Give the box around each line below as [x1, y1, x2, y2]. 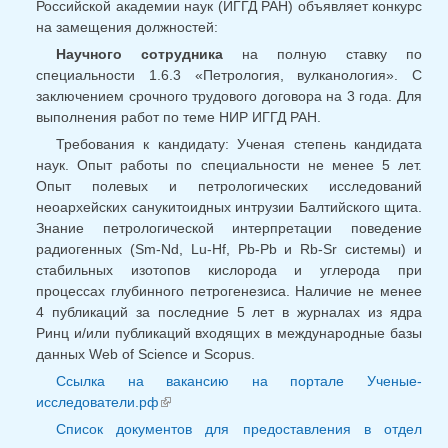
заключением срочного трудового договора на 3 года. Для [36, 88, 422, 105]
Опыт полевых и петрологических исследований [36, 178, 422, 195]
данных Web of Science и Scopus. [36, 346, 255, 363]
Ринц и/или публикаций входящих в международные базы [36, 325, 422, 342]
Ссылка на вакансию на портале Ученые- [56, 373, 422, 390]
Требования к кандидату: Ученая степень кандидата [56, 136, 422, 153]
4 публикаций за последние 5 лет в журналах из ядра [36, 304, 422, 321]
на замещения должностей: [36, 19, 218, 36]
